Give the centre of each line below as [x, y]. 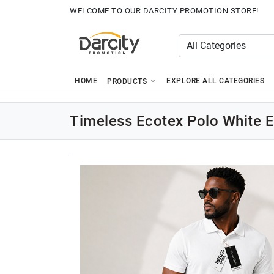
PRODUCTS [128, 81]
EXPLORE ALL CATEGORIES [215, 81]
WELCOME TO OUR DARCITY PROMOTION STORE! [164, 10]
